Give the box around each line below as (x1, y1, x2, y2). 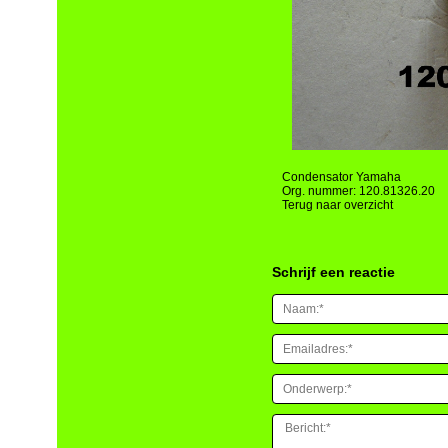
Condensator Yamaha (282, 170, 401, 185)
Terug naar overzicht (282, 198, 393, 213)
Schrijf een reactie (272, 264, 395, 281)
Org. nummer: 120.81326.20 (282, 184, 435, 199)
